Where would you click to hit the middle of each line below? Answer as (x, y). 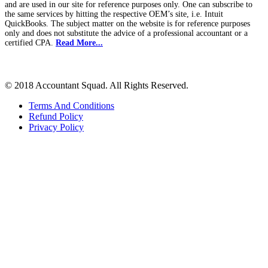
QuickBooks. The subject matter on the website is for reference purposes (127, 23)
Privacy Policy (56, 127)
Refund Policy (56, 116)
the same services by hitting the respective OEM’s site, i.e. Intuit (114, 14)
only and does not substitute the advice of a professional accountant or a (126, 33)
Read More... (79, 42)
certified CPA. (30, 42)
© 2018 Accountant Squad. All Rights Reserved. (97, 85)
